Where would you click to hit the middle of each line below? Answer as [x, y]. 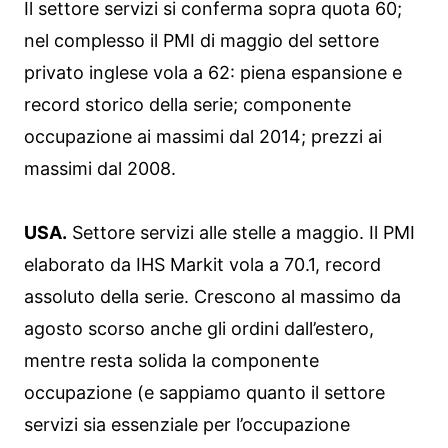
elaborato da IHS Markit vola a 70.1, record [202, 264]
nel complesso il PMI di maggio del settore [201, 40]
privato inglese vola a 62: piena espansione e [213, 72]
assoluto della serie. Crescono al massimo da [212, 296]
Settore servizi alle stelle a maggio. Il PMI [241, 232]
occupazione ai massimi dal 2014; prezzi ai [203, 136]
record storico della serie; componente [187, 104]
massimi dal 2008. [100, 168]
